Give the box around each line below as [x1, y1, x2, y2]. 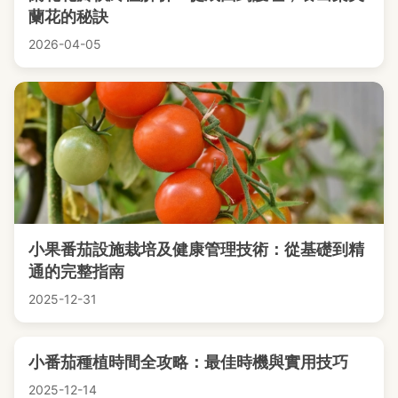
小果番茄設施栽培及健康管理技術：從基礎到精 [28, 239, 364, 259]
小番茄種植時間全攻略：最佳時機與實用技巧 [28, 352, 348, 371]
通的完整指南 [28, 261, 124, 281]
